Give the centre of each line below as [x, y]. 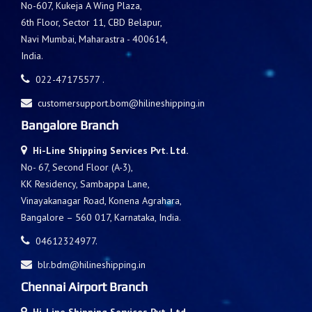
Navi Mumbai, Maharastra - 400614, [94, 39]
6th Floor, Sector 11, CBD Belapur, [92, 22]
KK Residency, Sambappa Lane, [85, 184]
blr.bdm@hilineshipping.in [92, 264]
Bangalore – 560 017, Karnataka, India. [101, 217]
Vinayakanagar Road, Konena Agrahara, [101, 200]
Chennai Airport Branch [84, 286]
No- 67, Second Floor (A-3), [77, 167]
